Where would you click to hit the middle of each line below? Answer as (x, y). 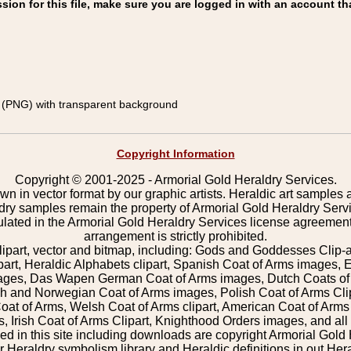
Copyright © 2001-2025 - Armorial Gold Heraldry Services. (175, 180)
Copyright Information (175, 154)
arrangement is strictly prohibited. (175, 236)
